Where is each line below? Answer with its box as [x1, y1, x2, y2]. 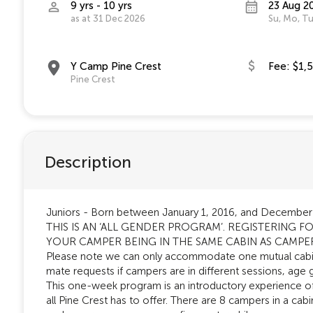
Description [45, 152, 131, 171]
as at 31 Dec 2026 [71, 13, 145, 24]
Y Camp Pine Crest [71, 60, 161, 72]
